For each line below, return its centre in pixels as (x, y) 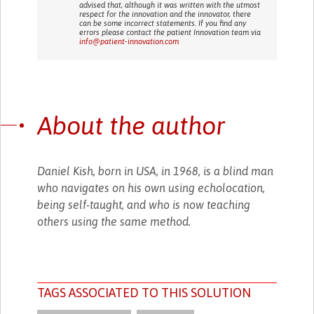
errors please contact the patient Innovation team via (170, 32)
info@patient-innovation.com (129, 41)
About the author (131, 125)
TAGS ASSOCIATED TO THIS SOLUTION (144, 292)
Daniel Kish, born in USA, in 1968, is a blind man (156, 171)
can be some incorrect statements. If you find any (163, 23)
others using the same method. (114, 221)
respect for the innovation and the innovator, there (165, 14)
